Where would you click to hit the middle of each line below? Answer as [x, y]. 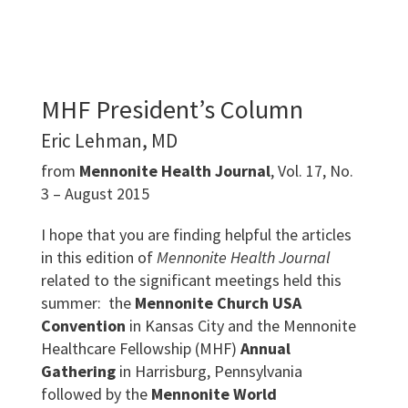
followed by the [96, 394]
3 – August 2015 [95, 194]
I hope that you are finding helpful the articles [196, 235]
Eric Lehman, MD [109, 141]
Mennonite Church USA [218, 303]
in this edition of [98, 257]
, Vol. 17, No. [311, 171]
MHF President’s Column [172, 109]
